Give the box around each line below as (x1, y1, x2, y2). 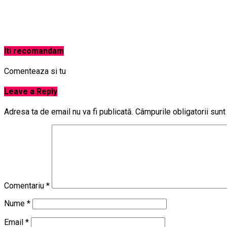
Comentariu (4, 181, 46, 191)
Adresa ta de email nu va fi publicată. (4, 107, 133, 117)
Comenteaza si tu (4, 66, 66, 76)
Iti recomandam (4, 46, 64, 56)
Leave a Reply (4, 87, 57, 97)
